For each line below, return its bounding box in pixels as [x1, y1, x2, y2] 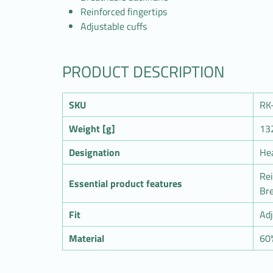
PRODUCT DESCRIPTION [62, 60, 225, 83]
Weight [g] [69, 121, 115, 136]
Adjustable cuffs [80, 19, 147, 34]
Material [69, 231, 104, 246]
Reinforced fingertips [80, 4, 167, 19]
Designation [69, 145, 120, 160]
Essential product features [69, 176, 182, 191]
